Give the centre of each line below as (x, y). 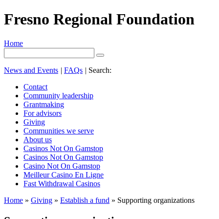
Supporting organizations (156, 200)
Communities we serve (59, 131)
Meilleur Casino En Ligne (64, 175)
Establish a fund (85, 200)
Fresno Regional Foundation (99, 19)
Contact (35, 87)
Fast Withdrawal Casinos (62, 183)
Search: (99, 70)
